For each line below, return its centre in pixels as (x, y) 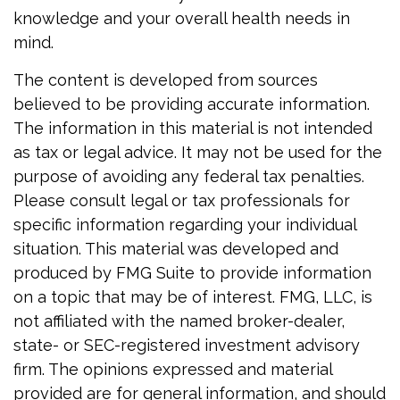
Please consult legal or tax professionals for (182, 200)
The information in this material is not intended (193, 128)
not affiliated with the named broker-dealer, (179, 321)
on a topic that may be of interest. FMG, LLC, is (193, 297)
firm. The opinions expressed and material (173, 369)
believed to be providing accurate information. (192, 104)
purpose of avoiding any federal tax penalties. (189, 176)
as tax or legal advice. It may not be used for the (198, 152)
